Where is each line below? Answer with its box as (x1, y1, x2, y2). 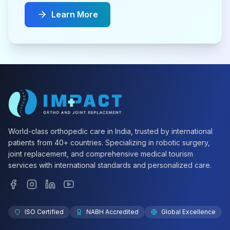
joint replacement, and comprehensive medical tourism (8, 149, 193, 158)
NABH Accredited (86, 207, 139, 216)
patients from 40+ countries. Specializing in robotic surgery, (8, 138, 210, 147)
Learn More (51, 9, 98, 20)
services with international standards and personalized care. (8, 160, 212, 169)
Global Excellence (161, 207, 216, 216)
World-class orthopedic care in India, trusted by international (8, 126, 213, 136)
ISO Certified (25, 207, 64, 216)
